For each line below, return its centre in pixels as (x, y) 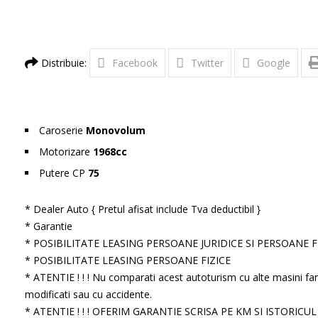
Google (273, 63)
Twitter (207, 63)
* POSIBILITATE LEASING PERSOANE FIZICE (127, 260)
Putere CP (62, 173)
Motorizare (64, 152)
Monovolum (115, 130)
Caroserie (61, 130)
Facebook (135, 63)
